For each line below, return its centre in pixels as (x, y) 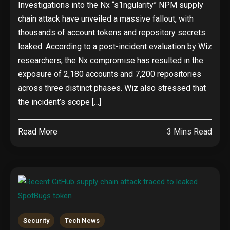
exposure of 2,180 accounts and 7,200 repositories (110, 74)
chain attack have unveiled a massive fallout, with (106, 19)
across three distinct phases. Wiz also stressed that (112, 88)
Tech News (82, 221)
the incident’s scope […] (60, 102)
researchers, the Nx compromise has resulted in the (111, 60)
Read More (38, 132)
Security (36, 221)
